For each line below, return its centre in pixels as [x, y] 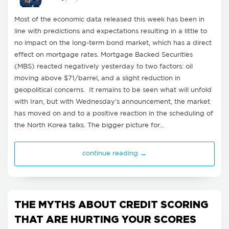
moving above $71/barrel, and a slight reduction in [97, 78]
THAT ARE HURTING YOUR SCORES [105, 219]
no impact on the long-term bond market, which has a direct [113, 43]
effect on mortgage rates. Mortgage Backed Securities [104, 55]
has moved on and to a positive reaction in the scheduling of [114, 113]
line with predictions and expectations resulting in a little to [111, 31]
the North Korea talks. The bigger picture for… [89, 125]
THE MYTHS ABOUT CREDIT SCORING [111, 204]
